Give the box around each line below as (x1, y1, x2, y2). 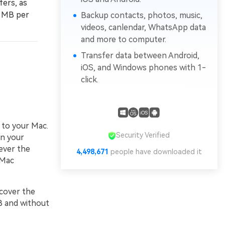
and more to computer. (80, 35, 166, 45)
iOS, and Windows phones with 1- (80, 63, 206, 73)
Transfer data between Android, (80, 51, 199, 61)
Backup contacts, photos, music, (80, 11, 202, 21)
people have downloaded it (108, 148, 202, 156)
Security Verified (116, 131, 170, 140)
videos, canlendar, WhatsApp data (80, 23, 206, 33)
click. (80, 75, 98, 85)
